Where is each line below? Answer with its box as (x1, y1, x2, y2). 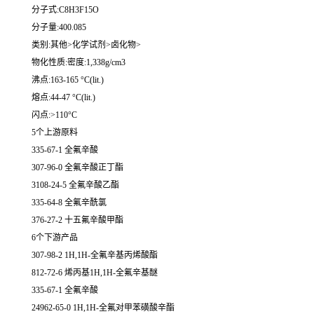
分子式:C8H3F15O (32, 5, 99, 15)
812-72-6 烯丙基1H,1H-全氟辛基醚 (32, 268, 158, 278)
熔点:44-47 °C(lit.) (32, 93, 95, 103)
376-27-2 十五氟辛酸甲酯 (32, 215, 123, 226)
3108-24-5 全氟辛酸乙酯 (32, 180, 119, 191)
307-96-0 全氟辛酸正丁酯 (32, 163, 123, 173)
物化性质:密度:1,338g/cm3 (32, 57, 125, 68)
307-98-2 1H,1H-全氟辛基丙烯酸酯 (32, 250, 158, 261)
